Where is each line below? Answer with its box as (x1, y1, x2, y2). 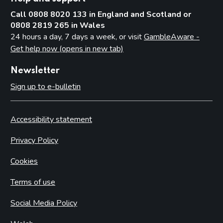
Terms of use (10, 176, 55, 188)
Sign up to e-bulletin (10, 81, 81, 92)
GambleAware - (144, 31, 200, 42)
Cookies (10, 155, 38, 167)
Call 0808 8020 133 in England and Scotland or (10, 8, 191, 20)
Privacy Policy (10, 134, 58, 146)
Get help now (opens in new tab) (10, 43, 123, 54)
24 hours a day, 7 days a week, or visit (10, 31, 144, 42)
